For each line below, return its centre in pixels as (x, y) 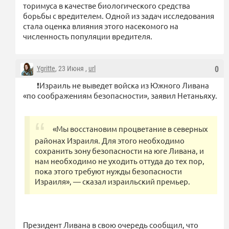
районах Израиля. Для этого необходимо (110, 140)
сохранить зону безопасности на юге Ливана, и (119, 150)
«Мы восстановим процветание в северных (130, 128)
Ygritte (46, 68)
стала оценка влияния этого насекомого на (101, 26)
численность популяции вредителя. (88, 36)
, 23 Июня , (72, 68)
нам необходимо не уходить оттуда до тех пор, (120, 161)
